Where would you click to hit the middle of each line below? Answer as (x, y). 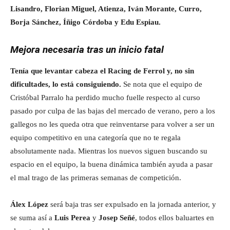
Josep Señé (117, 218)
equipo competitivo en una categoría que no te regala (95, 138)
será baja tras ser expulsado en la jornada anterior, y (133, 204)
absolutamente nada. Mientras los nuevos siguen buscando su (109, 151)
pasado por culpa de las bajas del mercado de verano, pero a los (113, 111)
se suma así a (32, 218)
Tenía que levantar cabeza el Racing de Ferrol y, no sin (102, 71)
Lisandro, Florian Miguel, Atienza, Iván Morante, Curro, (106, 9)
